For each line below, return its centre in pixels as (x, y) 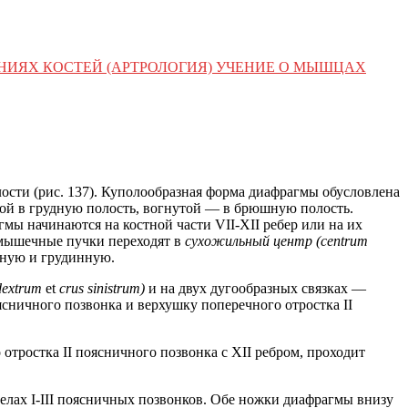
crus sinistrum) (104, 288)
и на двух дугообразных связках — (257, 288)
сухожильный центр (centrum (276, 240)
